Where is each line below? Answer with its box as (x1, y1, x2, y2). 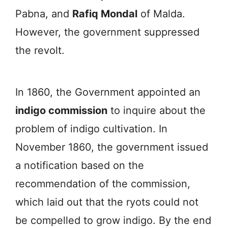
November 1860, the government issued (15, 140, 208, 153)
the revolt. (15, 44, 65, 56)
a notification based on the (15, 159, 144, 172)
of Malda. (137, 7, 185, 20)
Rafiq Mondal (72, 7, 137, 20)
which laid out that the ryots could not (15, 195, 198, 208)
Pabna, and (15, 7, 72, 20)
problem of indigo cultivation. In (15, 122, 167, 135)
